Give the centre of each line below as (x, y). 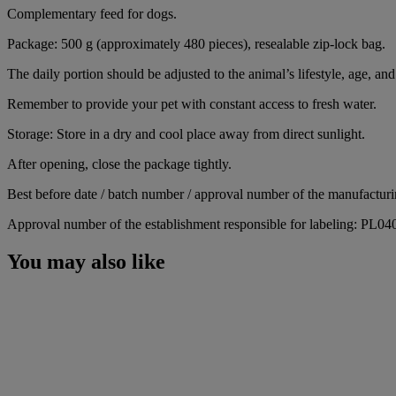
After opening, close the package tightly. (119, 164)
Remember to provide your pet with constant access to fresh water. (192, 103)
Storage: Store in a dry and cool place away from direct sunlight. (186, 133)
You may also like (86, 261)
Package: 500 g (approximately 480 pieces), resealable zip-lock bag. (196, 43)
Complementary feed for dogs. (92, 13)
